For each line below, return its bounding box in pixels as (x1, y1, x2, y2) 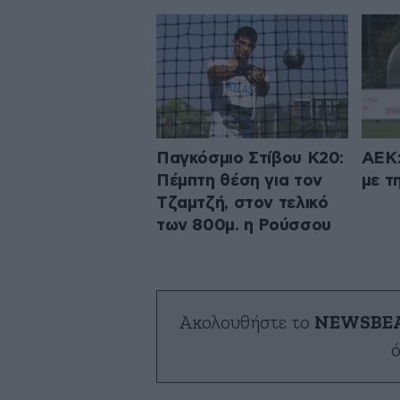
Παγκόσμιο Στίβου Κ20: (156, 149, 345, 167)
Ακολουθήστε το (179, 312, 314, 332)
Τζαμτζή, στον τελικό (156, 194, 329, 212)
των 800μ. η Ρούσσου (156, 216, 331, 234)
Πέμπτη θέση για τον (156, 171, 322, 189)
